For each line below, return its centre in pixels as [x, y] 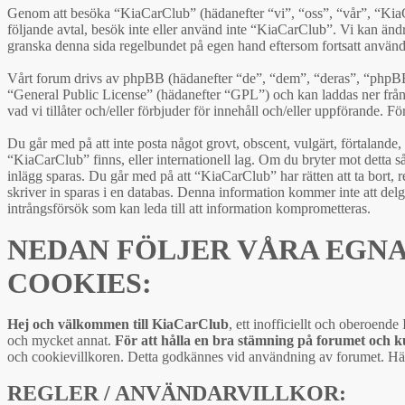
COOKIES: [80, 283]
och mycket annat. [61, 340]
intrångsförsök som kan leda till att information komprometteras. [189, 208]
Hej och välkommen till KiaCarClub [118, 324]
